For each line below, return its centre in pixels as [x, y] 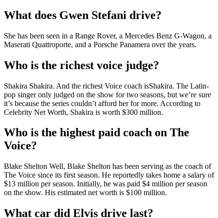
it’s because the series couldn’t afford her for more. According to [102, 103]
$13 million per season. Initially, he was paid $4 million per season [106, 184]
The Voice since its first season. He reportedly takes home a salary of [109, 175]
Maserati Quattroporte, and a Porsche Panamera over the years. [100, 44]
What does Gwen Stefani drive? [83, 15]
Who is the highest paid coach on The [97, 133]
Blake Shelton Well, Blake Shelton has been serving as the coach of [108, 166]
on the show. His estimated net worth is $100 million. [85, 193]
